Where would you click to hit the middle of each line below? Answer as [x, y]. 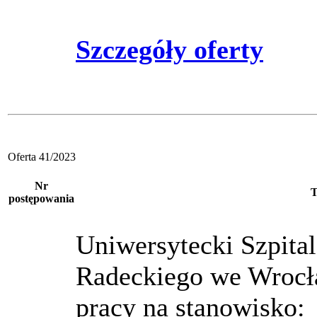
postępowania [41, 198]
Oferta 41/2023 [42, 156]
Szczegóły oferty [169, 49]
